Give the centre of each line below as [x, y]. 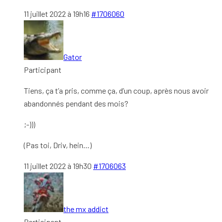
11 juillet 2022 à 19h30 [58, 166]
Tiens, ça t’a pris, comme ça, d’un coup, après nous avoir [116, 90]
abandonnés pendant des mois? [76, 103]
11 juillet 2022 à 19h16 [57, 13]
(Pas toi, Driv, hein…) [58, 145]
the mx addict [86, 209]
